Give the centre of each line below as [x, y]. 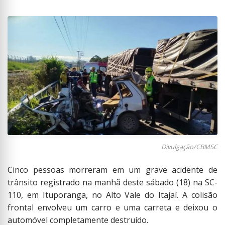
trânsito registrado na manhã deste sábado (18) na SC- [113, 183]
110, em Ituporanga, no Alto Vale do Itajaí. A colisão [113, 195]
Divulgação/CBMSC [189, 147]
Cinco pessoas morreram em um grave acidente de [113, 170]
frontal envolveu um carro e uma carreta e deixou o [113, 208]
